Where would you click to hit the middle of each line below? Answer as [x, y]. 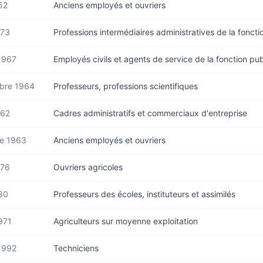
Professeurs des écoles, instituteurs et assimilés [144, 194]
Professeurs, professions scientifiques [126, 86]
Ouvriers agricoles [88, 167]
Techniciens [76, 248]
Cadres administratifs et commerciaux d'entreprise [150, 113]
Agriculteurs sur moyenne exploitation [126, 221]
